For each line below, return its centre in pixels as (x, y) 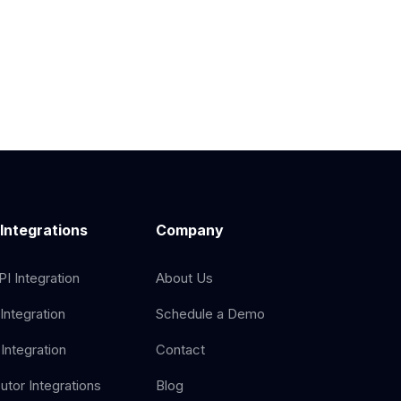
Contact (181, 350)
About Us (185, 278)
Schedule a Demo (211, 314)
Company (190, 230)
